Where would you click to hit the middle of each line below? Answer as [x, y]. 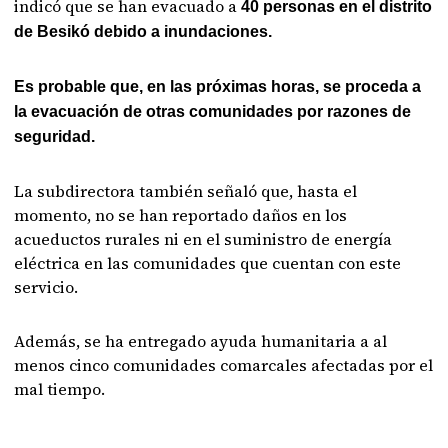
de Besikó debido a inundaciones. [143, 31]
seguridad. [55, 136]
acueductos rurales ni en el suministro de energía [203, 239]
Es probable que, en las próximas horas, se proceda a [218, 86]
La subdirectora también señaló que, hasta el [186, 191]
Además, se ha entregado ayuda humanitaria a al [201, 341]
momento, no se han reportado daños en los [181, 215]
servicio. [46, 287]
